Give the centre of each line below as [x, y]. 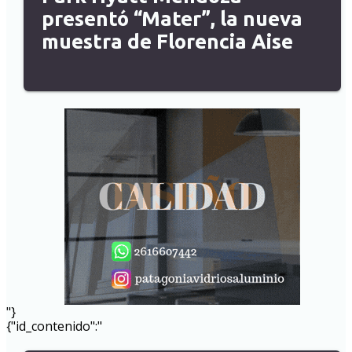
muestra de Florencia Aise [167, 42]
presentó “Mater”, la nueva [172, 19]
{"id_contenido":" [54, 326]
